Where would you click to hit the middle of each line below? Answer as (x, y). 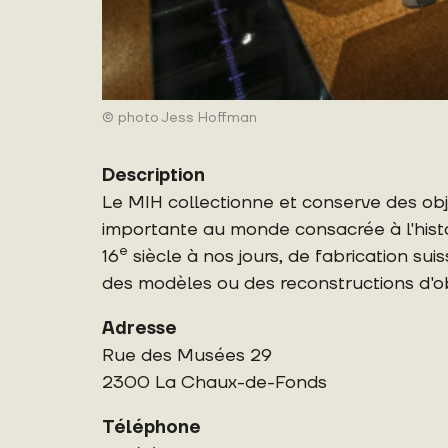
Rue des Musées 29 (187, 355)
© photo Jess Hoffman (179, 117)
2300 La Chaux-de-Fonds (214, 382)
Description (153, 175)
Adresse (139, 328)
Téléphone (151, 427)
